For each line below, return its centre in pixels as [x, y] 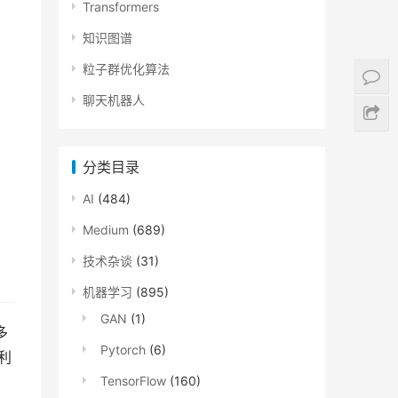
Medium [106, 230]
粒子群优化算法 [126, 69]
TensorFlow [133, 381]
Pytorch [123, 350]
